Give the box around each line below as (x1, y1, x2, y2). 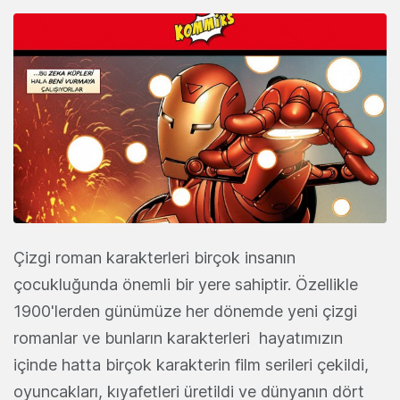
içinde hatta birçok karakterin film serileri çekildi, (13, 355, 369, 375)
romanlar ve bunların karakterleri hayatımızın (13, 329, 343, 348)
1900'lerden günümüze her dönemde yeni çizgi (13, 302, 357, 321)
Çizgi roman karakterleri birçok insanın (13, 248, 296, 268)
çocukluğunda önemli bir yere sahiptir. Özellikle (13, 275, 358, 295)
